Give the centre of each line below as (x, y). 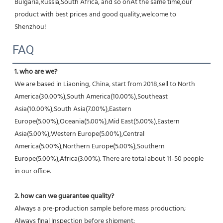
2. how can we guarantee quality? (64, 196)
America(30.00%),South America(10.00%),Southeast (91, 97)
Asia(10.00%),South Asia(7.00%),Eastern (73, 109)
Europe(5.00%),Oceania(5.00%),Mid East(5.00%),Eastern (97, 121)
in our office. (33, 171)
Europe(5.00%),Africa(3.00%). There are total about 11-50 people (109, 159)
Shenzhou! (30, 27)
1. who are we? (36, 72)
